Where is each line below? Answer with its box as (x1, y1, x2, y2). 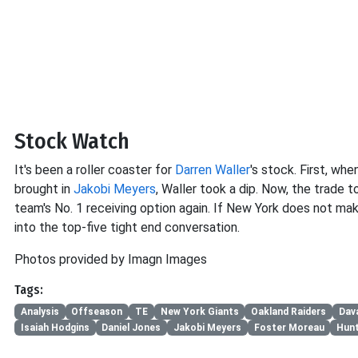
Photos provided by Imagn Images (14, 251, 207, 267)
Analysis (20, 305, 59, 317)
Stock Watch (14, 127, 129, 154)
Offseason (71, 305, 123, 317)
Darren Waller (175, 161, 250, 177)
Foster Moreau (253, 322, 324, 334)
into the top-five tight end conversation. (14, 219, 240, 235)
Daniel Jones (101, 322, 161, 334)
